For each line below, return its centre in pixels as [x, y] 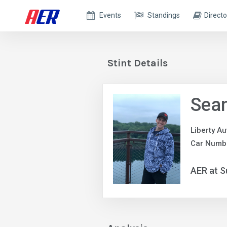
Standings [164, 15]
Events [110, 15]
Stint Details [138, 63]
